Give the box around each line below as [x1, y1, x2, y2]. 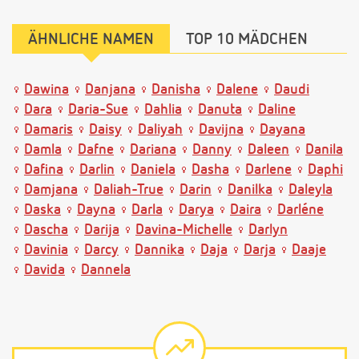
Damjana [24, 182, 78, 197]
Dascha [24, 222, 68, 237]
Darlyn [248, 222, 288, 237]
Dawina [24, 82, 69, 97]
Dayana [260, 122, 305, 137]
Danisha [151, 82, 200, 97]
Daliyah [138, 122, 183, 137]
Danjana [85, 82, 135, 97]
